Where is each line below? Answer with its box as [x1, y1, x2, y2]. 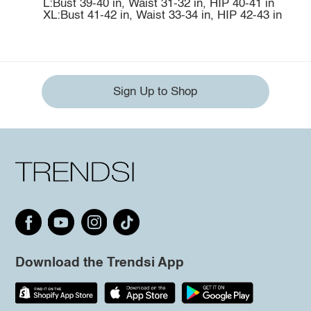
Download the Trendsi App [15, 255, 184, 269]
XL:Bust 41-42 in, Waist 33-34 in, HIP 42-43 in [42, 9, 282, 22]
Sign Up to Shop [113, 85, 198, 98]
